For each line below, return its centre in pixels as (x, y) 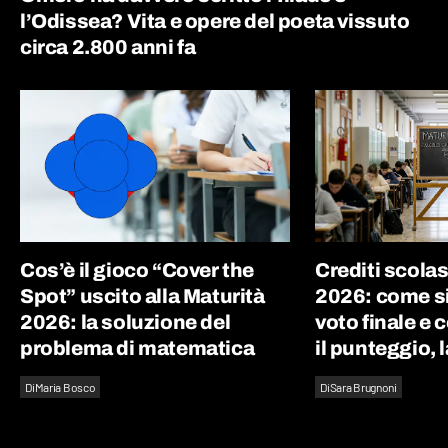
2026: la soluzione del (125, 321)
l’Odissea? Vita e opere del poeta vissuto (215, 21)
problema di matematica (137, 347)
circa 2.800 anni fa (108, 47)
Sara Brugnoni (363, 386)
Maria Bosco (65, 386)
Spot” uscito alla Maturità (142, 295)
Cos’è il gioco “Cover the (137, 269)
